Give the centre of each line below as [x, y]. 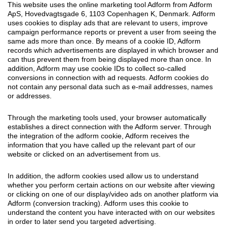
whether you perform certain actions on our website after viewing [111, 185]
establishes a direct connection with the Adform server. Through [109, 126]
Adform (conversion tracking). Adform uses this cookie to [98, 203]
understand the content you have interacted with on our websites [111, 212]
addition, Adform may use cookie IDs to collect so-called [97, 68]
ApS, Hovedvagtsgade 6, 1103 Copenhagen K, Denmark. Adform [111, 13]
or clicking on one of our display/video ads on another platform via [113, 194]
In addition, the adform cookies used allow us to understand [103, 176]
